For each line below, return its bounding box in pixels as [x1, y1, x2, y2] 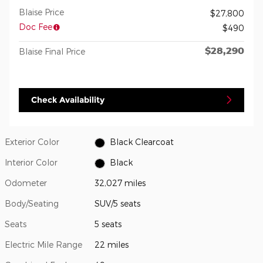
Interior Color [5, 157, 58, 168]
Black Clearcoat [109, 137, 174, 147]
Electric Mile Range [5, 240, 82, 250]
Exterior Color [5, 137, 59, 147]
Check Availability [31, 94, 104, 105]
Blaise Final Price [19, 46, 85, 56]
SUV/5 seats [95, 198, 141, 209]
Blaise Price [19, 6, 64, 17]
